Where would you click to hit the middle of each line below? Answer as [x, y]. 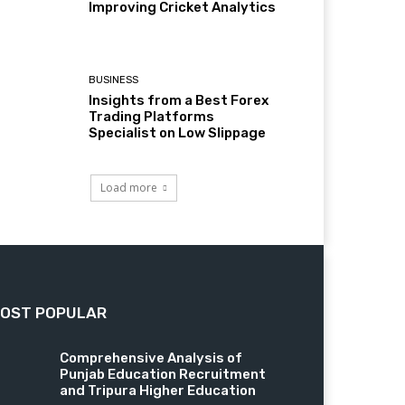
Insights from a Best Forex [179, 100]
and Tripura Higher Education [157, 390]
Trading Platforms [152, 116]
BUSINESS [114, 80]
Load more [129, 187]
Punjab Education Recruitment [162, 374]
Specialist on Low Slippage [178, 132]
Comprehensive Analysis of [151, 358]
